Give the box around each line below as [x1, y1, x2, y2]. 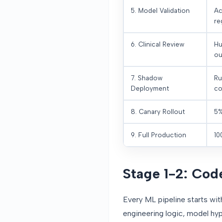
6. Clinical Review [131, 40, 184, 49]
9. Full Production [131, 131, 186, 139]
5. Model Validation [131, 6, 190, 15]
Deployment [131, 84, 169, 93]
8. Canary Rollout [131, 108, 185, 116]
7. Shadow [131, 74, 163, 82]
